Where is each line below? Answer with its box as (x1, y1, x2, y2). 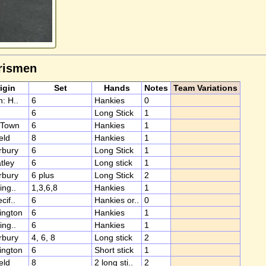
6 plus (31, 170, 54, 180)
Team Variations (173, 83, 237, 93)
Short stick (94, 245, 134, 255)
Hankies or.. (94, 195, 139, 205)
